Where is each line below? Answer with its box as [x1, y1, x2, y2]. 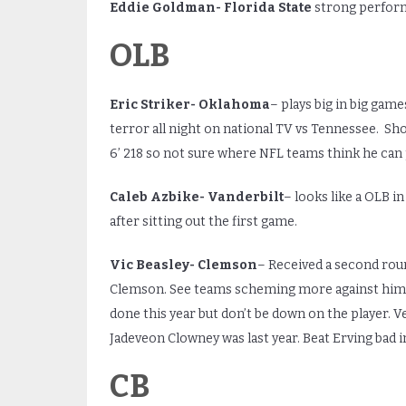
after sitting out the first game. [109, 213, 297, 229]
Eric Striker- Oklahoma [109, 96, 270, 112]
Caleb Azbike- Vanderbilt [109, 188, 284, 205]
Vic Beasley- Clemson [109, 256, 257, 273]
